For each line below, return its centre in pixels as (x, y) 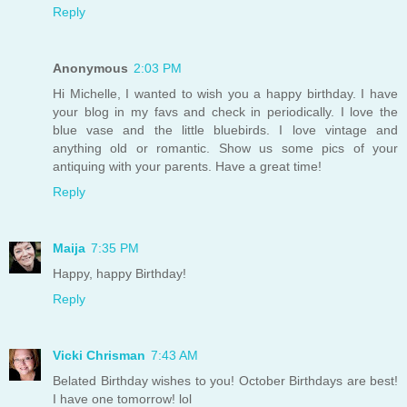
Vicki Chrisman (99, 355)
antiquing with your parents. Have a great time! (187, 166)
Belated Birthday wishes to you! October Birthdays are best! (225, 380)
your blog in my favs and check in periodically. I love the (225, 111)
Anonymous (90, 68)
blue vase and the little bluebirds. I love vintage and (225, 129)
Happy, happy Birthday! (119, 273)
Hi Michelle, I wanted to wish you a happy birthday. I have (225, 93)
